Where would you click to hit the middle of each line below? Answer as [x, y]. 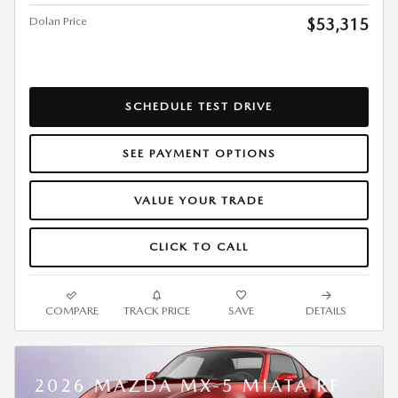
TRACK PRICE [156, 310]
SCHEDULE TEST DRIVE [199, 107]
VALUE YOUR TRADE [199, 200]
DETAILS [326, 310]
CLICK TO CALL [199, 247]
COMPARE [72, 310]
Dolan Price [58, 20]
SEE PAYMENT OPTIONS [199, 153]
